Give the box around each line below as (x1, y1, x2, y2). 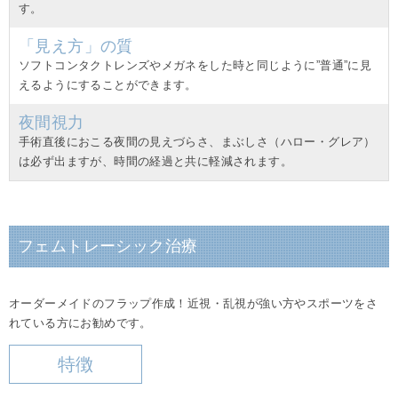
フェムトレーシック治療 (18, 237, 198, 256)
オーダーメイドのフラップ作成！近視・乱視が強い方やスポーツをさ (9, 297, 378, 311)
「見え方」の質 (19, 37, 133, 56)
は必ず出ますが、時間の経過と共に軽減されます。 (19, 155, 292, 169)
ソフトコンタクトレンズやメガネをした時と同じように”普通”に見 (19, 59, 372, 73)
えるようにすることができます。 (19, 78, 197, 92)
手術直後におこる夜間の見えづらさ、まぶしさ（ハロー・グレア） (19, 135, 376, 149)
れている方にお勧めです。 (9, 316, 152, 330)
